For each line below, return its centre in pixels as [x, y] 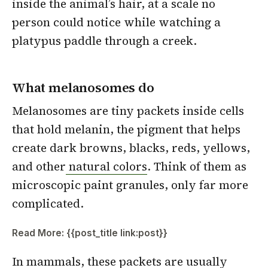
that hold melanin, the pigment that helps [126, 129]
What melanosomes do [83, 87]
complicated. [48, 203]
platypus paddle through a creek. [104, 41]
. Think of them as [197, 166]
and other [39, 166]
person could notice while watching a [116, 22]
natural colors [106, 166]
